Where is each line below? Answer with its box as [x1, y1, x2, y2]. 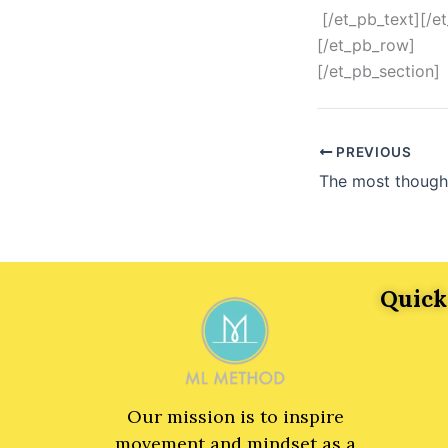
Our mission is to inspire [126, 405, 344, 428]
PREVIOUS [332, 143, 412, 160]
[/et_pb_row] [317, 35, 415, 56]
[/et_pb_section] [317, 61, 440, 82]
